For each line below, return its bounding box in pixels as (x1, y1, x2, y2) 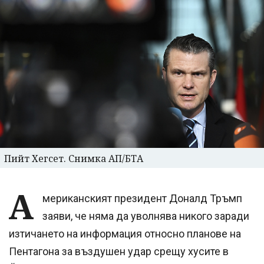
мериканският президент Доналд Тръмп (42, 192, 242, 204)
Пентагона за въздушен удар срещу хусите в (9, 245, 229, 258)
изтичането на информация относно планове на (9, 227, 241, 240)
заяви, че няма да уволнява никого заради (42, 209, 249, 222)
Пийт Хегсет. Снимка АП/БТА (4, 151, 143, 165)
